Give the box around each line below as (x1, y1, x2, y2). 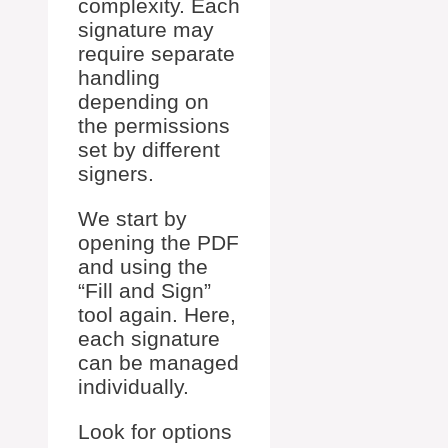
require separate (78, 41, 235, 65)
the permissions (78, 113, 230, 137)
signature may (78, 17, 214, 41)
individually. (78, 374, 189, 398)
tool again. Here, (78, 302, 236, 326)
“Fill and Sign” (78, 278, 211, 302)
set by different (78, 137, 220, 161)
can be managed (78, 350, 239, 374)
